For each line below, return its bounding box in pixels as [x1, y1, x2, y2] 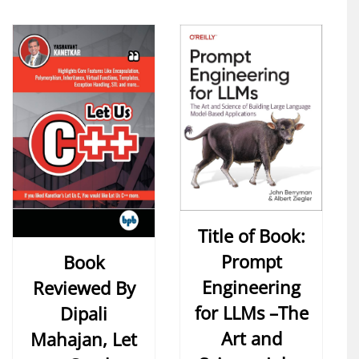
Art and [220, 326, 282, 351]
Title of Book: [197, 224, 305, 248]
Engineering [202, 275, 301, 300]
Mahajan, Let [30, 327, 137, 352]
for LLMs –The [194, 301, 309, 325]
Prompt [220, 249, 282, 274]
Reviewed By [32, 276, 135, 301]
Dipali [60, 301, 107, 326]
